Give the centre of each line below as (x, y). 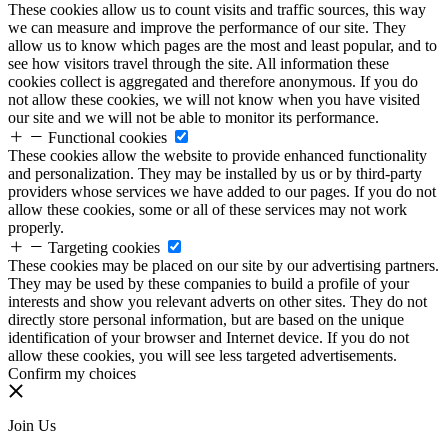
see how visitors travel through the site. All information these (198, 63)
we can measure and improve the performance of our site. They (207, 27)
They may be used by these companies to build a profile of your (208, 283)
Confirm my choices (72, 373)
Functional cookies (107, 137)
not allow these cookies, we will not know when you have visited (214, 99)
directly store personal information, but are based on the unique (206, 319)
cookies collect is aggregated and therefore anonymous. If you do (213, 81)
